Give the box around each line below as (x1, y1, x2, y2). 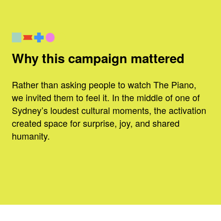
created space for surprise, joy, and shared (12, 116, 180, 129)
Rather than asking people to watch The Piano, (12, 77, 196, 91)
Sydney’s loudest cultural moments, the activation (12, 103, 206, 116)
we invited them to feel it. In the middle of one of (12, 90, 200, 104)
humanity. (12, 129, 50, 142)
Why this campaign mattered (12, 48, 184, 67)
